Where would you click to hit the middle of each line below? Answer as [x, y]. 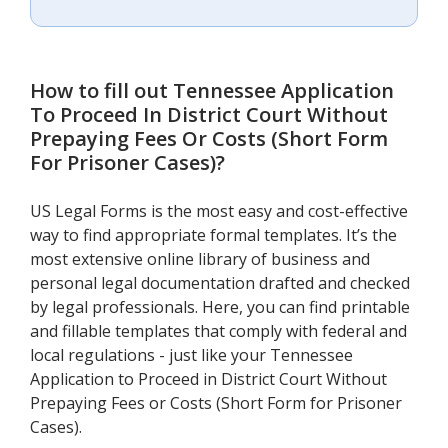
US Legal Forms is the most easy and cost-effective [219, 211]
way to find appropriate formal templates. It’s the [213, 235]
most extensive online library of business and [200, 259]
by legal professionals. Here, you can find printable [220, 307]
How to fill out [101, 91]
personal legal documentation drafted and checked [220, 283]
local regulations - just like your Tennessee [191, 355]
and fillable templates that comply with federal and [218, 331]
